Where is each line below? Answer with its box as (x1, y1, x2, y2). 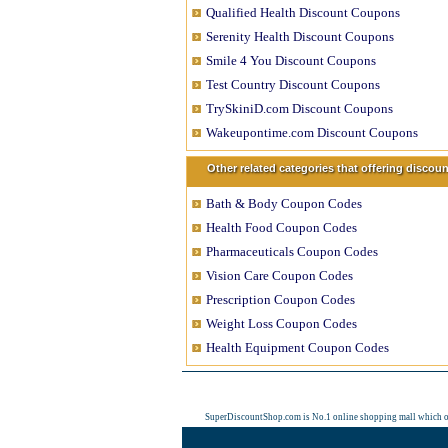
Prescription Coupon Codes (206, 292, 355, 307)
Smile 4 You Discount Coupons (206, 53, 376, 68)
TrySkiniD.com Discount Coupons (206, 101, 393, 116)
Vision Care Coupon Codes (206, 268, 353, 283)
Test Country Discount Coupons (206, 77, 380, 92)
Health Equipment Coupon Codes (206, 340, 389, 355)
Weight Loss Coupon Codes (206, 316, 357, 331)
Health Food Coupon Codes (206, 220, 357, 235)
